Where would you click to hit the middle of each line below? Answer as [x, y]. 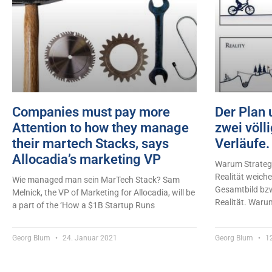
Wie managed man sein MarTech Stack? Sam [96, 179]
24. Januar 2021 [89, 238]
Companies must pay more [91, 112]
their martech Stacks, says [90, 143]
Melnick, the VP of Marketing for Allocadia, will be [104, 192]
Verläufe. [242, 143]
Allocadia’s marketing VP [87, 159]
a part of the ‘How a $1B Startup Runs [83, 205]
